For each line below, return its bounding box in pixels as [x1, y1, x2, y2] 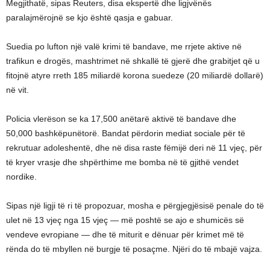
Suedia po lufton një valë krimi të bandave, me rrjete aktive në [6, 42, 242, 52]
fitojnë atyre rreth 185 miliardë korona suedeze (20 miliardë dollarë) [6, 71, 263, 81]
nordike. [6, 172, 37, 182]
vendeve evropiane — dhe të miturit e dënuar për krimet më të [6, 230, 244, 240]
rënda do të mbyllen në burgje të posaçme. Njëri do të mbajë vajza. [6, 244, 262, 254]
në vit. [6, 85, 29, 95]
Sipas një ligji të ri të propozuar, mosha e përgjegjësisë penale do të [6, 201, 264, 211]
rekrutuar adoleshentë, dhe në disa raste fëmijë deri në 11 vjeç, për [6, 143, 262, 153]
